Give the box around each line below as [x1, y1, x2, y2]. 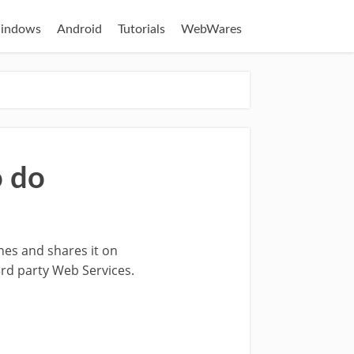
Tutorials [118, 23, 165, 36]
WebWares [181, 23, 242, 36]
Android [57, 23, 102, 36]
